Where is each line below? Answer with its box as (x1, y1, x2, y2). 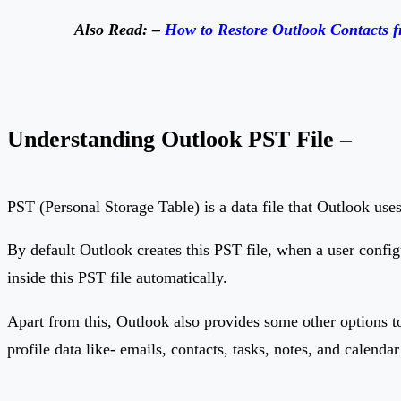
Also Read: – (74, 20, 166, 38)
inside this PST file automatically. (7, 269, 227, 287)
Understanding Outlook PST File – (7, 124, 352, 152)
